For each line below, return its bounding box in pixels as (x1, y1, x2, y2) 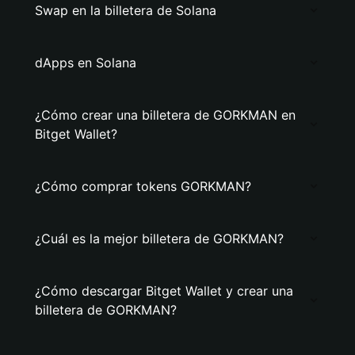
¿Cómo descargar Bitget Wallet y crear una (35, 283, 293, 299)
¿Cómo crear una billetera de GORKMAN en (35, 107, 296, 123)
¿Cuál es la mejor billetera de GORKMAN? (35, 231, 284, 246)
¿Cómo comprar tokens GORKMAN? (35, 178, 251, 194)
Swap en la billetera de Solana (35, 2, 216, 18)
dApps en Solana (35, 55, 136, 71)
